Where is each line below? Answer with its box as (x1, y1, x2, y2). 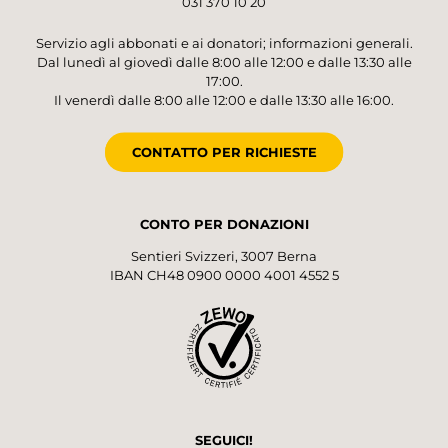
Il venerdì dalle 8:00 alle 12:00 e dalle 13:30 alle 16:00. (54, 92, 394, 109)
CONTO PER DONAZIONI (139, 215, 309, 232)
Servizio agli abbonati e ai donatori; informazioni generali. (35, 35, 413, 52)
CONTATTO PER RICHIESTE (131, 143, 317, 160)
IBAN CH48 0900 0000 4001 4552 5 (109, 266, 339, 283)
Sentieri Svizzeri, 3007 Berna (131, 247, 317, 264)
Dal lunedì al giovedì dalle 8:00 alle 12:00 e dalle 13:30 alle (36, 54, 412, 71)
